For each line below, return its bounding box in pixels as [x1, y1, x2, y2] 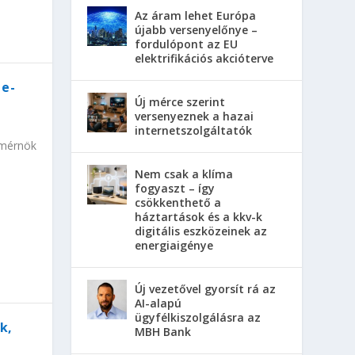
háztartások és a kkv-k [135, 209, 263, 225]
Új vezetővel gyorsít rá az [135, 281, 277, 297]
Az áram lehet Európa [135, 8, 257, 24]
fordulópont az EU [135, 36, 239, 52]
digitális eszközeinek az [135, 223, 268, 239]
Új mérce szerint [135, 94, 226, 110]
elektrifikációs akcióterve [135, 51, 274, 67]
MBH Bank [135, 324, 192, 340]
